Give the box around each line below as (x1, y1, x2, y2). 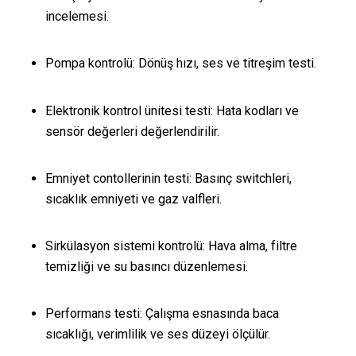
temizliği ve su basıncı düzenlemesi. (44, 258, 248, 274)
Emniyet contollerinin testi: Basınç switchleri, (44, 170, 292, 186)
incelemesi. (44, 9, 109, 25)
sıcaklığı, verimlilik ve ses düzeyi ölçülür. (44, 327, 270, 342)
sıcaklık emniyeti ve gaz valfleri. (44, 191, 222, 207)
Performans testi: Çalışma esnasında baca (44, 306, 279, 322)
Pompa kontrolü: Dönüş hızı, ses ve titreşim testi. (44, 56, 316, 72)
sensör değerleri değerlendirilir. (44, 123, 219, 139)
